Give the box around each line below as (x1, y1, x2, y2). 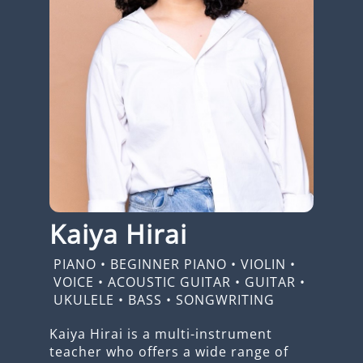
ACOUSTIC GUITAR (107, 272, 231, 291)
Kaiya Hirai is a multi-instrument (49, 324, 272, 343)
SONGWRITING (175, 290, 275, 309)
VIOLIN (240, 254, 286, 273)
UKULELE (53, 290, 114, 309)
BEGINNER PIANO (109, 254, 227, 273)
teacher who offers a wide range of (49, 342, 288, 361)
